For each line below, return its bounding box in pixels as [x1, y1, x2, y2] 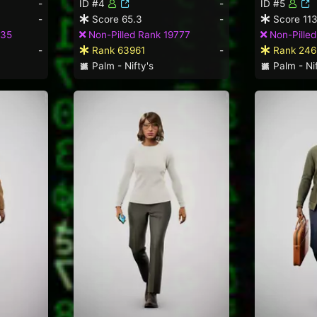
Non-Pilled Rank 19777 [86, 28, 190, 40]
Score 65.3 [89, 13, 142, 25]
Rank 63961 [89, 44, 145, 56]
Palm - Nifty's [88, 59, 154, 71]
